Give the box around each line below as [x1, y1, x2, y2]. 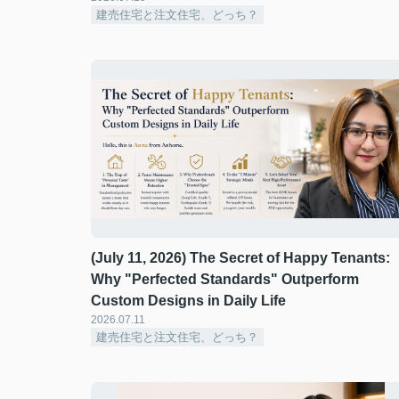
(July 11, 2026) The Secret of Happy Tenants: [91, 250, 390, 265]
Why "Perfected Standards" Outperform [91, 272, 359, 287]
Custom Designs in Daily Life [91, 293, 286, 308]
